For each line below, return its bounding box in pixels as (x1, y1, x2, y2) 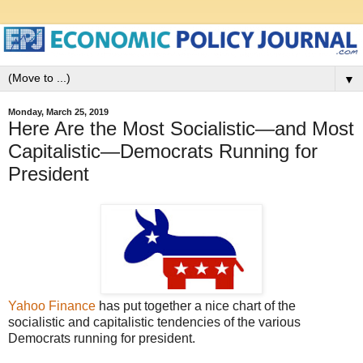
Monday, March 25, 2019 (8, 107, 109, 117)
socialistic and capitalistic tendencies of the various (8, 315, 301, 330)
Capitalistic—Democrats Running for (8, 139, 318, 162)
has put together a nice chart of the (96, 299, 296, 314)
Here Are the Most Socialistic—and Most (8, 117, 354, 139)
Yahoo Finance (8, 299, 96, 314)
